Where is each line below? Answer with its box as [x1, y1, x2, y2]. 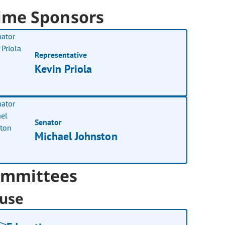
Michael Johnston [35, 129, 118, 143]
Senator [35, 117, 62, 127]
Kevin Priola [35, 61, 92, 76]
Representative [35, 49, 87, 60]
